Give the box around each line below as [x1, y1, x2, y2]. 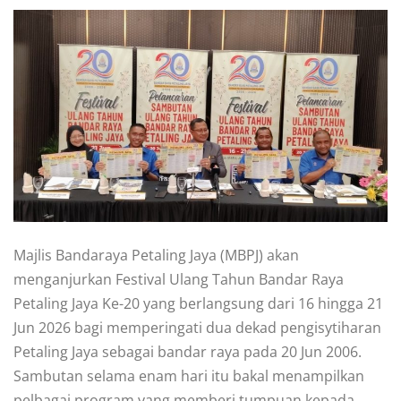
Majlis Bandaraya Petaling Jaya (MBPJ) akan [13, 244, 299, 265]
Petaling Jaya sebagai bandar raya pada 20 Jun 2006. [13, 341, 362, 362]
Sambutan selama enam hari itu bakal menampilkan [13, 365, 364, 386]
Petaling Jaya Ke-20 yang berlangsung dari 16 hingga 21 [13, 293, 383, 313]
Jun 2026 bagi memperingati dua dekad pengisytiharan [13, 317, 381, 337]
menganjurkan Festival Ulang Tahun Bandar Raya [13, 269, 344, 289]
